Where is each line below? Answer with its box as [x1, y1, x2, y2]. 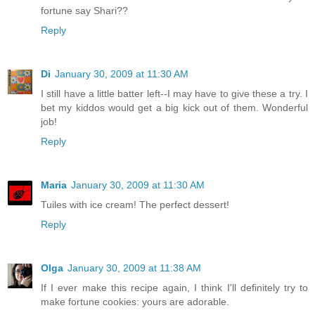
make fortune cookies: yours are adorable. [41, 295, 229, 307]
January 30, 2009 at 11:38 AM [67, 262, 201, 274]
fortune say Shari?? [41, 5, 128, 17]
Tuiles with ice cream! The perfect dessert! [41, 198, 229, 210]
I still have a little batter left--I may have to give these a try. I [41, 88, 308, 99]
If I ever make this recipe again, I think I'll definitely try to [41, 281, 308, 293]
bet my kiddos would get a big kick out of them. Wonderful [41, 102, 308, 113]
